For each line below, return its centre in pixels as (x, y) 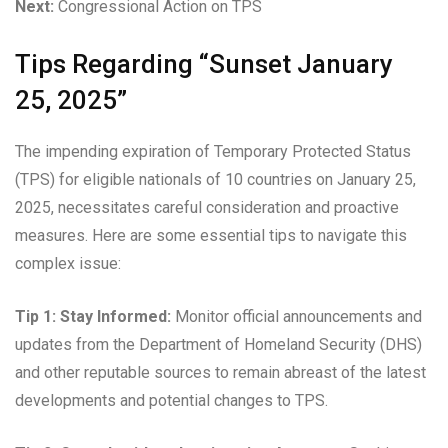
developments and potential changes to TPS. (171, 401)
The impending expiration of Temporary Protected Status (213, 152)
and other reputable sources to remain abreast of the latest (220, 373)
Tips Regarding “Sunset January (204, 64)
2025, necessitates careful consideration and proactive (207, 208)
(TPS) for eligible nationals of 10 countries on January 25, (215, 180)
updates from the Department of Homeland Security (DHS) (218, 345)
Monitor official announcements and (296, 317)
